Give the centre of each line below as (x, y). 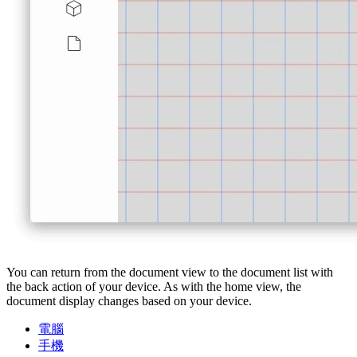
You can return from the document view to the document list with (170, 273)
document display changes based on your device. (129, 301)
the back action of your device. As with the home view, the (154, 287)
